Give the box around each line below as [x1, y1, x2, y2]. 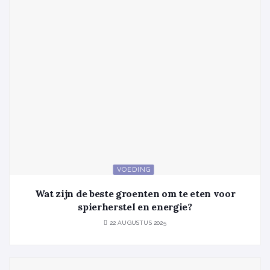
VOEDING [116, 165, 151, 174]
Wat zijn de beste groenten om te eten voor [34, 187, 236, 199]
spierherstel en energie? [78, 200, 192, 213]
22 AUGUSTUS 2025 [107, 219, 166, 226]
